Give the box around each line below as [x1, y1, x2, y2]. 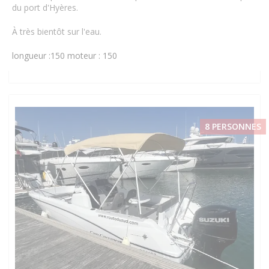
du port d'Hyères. [12, 2, 78, 13]
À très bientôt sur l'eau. [12, 26, 101, 37]
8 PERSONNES [205, 121, 261, 132]
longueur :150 [12, 50, 65, 61]
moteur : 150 [67, 50, 117, 61]
